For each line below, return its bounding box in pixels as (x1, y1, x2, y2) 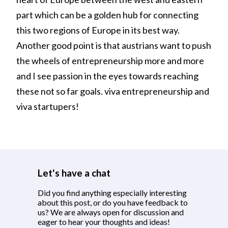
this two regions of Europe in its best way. (16, 24, 180, 36)
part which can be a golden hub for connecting (16, 9, 198, 21)
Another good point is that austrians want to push (16, 40, 211, 51)
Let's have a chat (38, 167, 110, 179)
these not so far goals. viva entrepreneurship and (16, 85, 209, 97)
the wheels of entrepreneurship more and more (16, 55, 204, 67)
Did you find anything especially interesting (38, 188, 187, 198)
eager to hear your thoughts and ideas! (38, 217, 170, 227)
